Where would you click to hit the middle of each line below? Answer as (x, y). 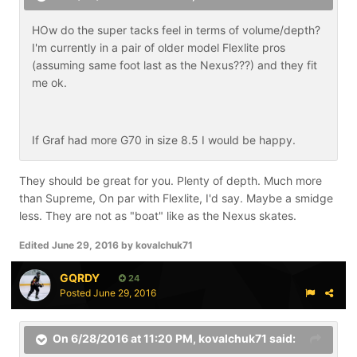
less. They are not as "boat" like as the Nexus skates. (158, 216)
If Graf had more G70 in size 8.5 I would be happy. (164, 140)
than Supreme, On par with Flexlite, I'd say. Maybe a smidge (176, 198)
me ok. (51, 82)
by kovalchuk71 (156, 245)
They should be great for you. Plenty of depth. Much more (171, 180)
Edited (35, 245)
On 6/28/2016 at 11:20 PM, (126, 339)
